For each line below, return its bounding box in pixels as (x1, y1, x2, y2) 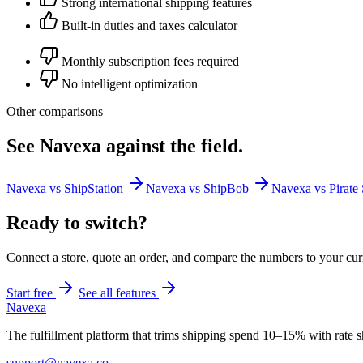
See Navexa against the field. (6, 135, 243, 157)
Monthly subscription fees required (62, 54, 239, 69)
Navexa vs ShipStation (6, 181, 126, 196)
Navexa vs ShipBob (146, 181, 252, 196)
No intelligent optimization (62, 77, 198, 92)
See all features (79, 286, 159, 301)
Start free (6, 286, 56, 301)
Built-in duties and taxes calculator (62, 19, 237, 33)
